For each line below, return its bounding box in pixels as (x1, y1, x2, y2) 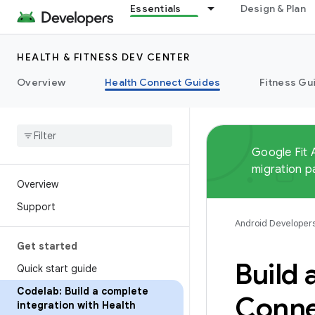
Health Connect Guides (105, 76, 221, 89)
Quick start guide (17, 262, 97, 275)
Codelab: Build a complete (17, 285, 148, 297)
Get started (17, 240, 77, 252)
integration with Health (17, 299, 136, 311)
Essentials (130, 2, 181, 15)
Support (17, 200, 56, 213)
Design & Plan (240, 2, 306, 15)
